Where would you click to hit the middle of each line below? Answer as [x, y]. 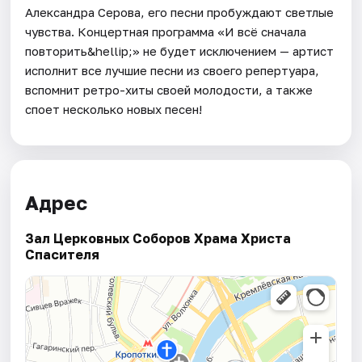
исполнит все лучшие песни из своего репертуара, [173, 70]
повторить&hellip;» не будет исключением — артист [180, 51]
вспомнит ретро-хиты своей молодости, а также [169, 89]
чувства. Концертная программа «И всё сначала [166, 31]
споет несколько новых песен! [114, 109]
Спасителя [63, 254]
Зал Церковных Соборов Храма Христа [158, 238]
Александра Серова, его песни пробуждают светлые [180, 12]
